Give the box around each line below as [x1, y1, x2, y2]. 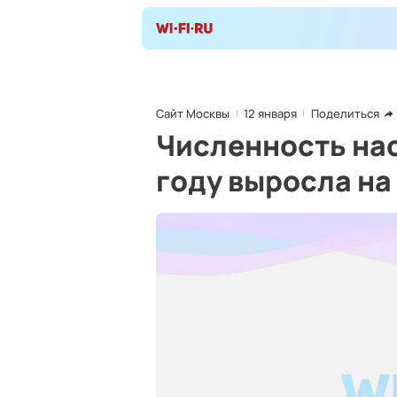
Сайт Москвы [156, 105, 230, 121]
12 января [244, 105, 297, 121]
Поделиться [311, 105, 379, 121]
